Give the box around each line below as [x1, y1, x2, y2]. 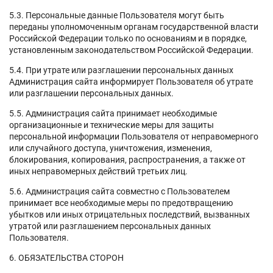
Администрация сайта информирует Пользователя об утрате [9, 76, 253, 87]
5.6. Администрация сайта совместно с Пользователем [9, 186, 230, 196]
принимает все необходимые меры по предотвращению [9, 197, 233, 208]
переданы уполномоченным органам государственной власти [9, 21, 258, 32]
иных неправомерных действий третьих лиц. [9, 166, 188, 176]
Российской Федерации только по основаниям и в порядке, [9, 33, 247, 43]
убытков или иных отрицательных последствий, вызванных [9, 209, 250, 219]
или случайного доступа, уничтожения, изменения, [9, 143, 212, 153]
